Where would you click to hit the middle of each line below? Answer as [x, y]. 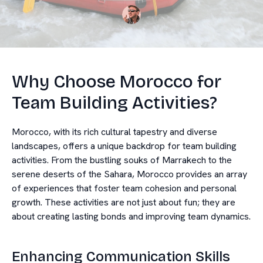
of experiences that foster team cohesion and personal [124, 188]
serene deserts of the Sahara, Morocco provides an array [129, 174]
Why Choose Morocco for [117, 82]
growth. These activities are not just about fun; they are [124, 202]
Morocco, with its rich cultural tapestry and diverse [114, 132]
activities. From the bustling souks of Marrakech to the [122, 160]
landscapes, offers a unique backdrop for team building [124, 146]
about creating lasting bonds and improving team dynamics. [131, 216]
